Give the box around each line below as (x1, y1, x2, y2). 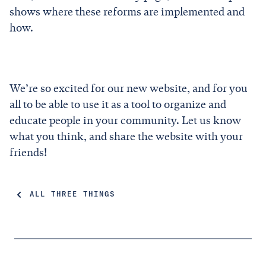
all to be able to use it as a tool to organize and (9, 97, 226, 111)
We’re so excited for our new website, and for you (9, 81, 248, 95)
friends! (9, 145, 47, 159)
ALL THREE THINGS (30, 191, 115, 198)
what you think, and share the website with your (9, 129, 243, 143)
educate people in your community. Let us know (9, 113, 241, 127)
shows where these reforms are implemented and (9, 5, 245, 18)
